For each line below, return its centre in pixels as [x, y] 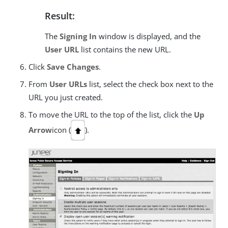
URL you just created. [66, 97]
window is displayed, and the [149, 36]
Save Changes [73, 66]
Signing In [78, 36]
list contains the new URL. [125, 49]
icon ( [61, 130]
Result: [60, 16]
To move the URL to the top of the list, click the [111, 114]
